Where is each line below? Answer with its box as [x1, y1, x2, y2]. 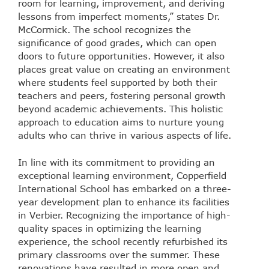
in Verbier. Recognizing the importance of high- [18, 209, 231, 220]
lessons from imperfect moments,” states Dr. [18, 11, 220, 22]
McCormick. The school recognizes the [18, 24, 191, 35]
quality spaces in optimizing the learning [18, 222, 201, 234]
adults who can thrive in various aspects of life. [18, 130, 231, 141]
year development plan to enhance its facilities [18, 196, 229, 207]
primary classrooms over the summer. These [18, 249, 220, 260]
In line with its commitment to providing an [18, 156, 215, 168]
